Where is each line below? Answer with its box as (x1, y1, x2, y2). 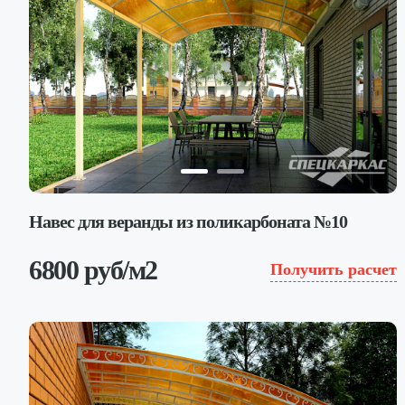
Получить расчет (269, 260, 397, 278)
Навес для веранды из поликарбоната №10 (29, 211, 347, 231)
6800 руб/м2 (29, 254, 157, 285)
